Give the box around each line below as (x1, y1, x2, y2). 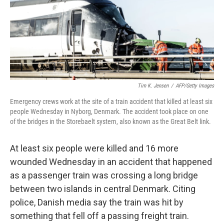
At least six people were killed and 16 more (10, 143, 178, 153)
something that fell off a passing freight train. (10, 210, 189, 221)
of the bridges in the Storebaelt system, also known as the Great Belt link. (10, 117, 211, 125)
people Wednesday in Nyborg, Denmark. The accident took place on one (10, 107, 208, 115)
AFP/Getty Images (175, 82, 214, 89)
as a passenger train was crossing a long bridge (10, 170, 198, 180)
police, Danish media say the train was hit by (10, 197, 183, 207)
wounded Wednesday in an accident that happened (10, 156, 212, 167)
